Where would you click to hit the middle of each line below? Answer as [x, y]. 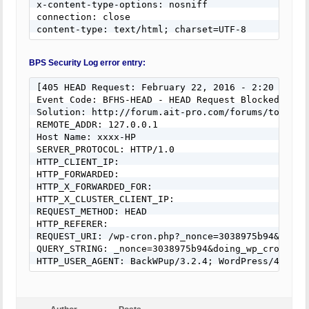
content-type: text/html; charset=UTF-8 [141, 30]
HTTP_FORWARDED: [78, 175]
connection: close [83, 17]
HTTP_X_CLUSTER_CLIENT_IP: [106, 199]
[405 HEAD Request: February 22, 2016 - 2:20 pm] [166, 88]
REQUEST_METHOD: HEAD [92, 212]
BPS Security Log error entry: [87, 63]
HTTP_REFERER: [72, 224]
